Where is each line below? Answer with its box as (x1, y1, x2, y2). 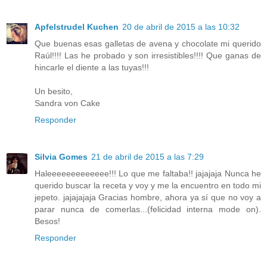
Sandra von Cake (35, 98, 100, 108)
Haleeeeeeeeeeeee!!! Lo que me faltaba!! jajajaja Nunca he (35, 169, 261, 179)
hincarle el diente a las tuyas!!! (35, 63, 149, 73)
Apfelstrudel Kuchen (35, 22, 119, 32)
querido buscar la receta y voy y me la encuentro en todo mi (35, 181, 261, 191)
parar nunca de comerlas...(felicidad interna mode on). (35, 204, 261, 215)
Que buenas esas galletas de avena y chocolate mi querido (35, 39, 261, 49)
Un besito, (35, 86, 73, 97)
